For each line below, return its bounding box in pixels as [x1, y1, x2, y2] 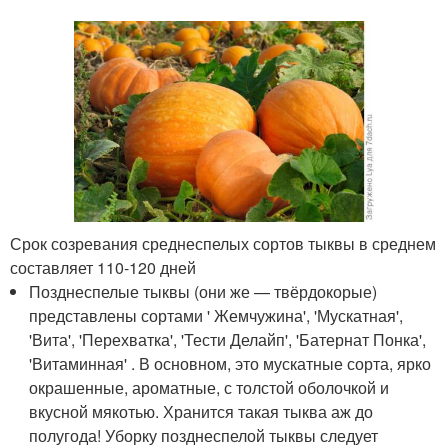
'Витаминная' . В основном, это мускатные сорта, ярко [29, 351, 432, 375]
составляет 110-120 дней [10, 255, 196, 279]
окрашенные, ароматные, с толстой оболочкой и [29, 375, 390, 399]
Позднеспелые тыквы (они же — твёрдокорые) [29, 279, 378, 303]
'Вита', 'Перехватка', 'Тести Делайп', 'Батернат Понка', [29, 327, 427, 351]
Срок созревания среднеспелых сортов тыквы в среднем [10, 231, 436, 255]
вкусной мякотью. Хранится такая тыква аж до [29, 399, 374, 423]
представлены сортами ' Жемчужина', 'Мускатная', [29, 303, 404, 327]
